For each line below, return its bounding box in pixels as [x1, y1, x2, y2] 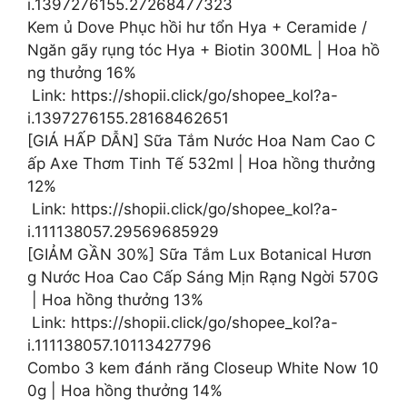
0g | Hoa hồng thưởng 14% [27, 381, 223, 400]
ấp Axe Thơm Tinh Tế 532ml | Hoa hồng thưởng [27, 154, 380, 173]
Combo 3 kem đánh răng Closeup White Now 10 [27, 358, 379, 377]
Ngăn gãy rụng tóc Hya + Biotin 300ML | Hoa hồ [27, 40, 380, 59]
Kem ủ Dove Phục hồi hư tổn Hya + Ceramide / [27, 17, 372, 36]
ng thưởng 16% [27, 63, 136, 82]
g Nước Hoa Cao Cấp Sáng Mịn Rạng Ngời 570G [27, 267, 379, 286]
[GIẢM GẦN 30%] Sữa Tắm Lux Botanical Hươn [27, 244, 372, 263]
